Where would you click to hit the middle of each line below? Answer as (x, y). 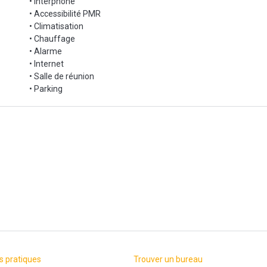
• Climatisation (56, 26)
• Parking (46, 89)
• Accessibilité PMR (65, 14)
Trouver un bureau (168, 259)
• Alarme (46, 51)
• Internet (46, 64)
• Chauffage (52, 39)
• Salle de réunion (62, 76)
